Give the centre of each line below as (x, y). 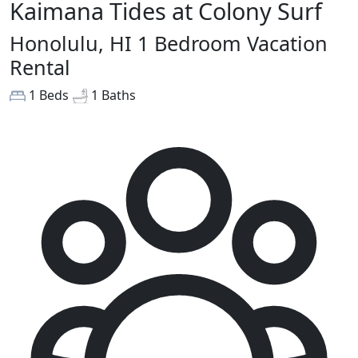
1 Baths (113, 95)
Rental (40, 67)
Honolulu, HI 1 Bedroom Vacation (169, 43)
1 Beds (50, 95)
